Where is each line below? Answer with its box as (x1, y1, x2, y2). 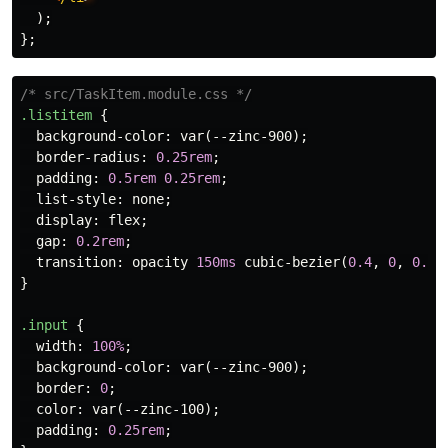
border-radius (36, 149, 140, 166)
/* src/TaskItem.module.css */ (20, 86, 252, 103)
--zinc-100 (124, 401, 204, 418)
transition (36, 254, 116, 271)
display (36, 212, 92, 229)
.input (20, 317, 68, 334)
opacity (132, 254, 188, 271)
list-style (36, 191, 116, 208)
